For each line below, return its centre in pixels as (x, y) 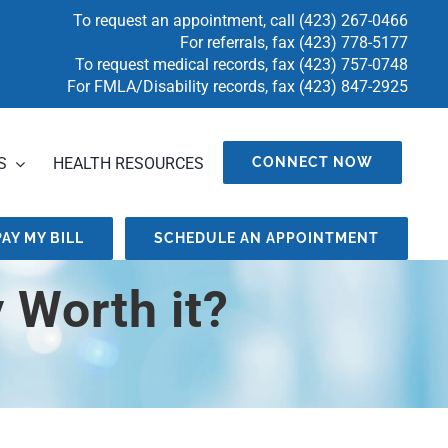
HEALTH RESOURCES (128, 163)
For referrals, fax (239, 42)
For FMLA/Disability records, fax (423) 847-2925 (237, 86)
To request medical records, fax (186, 64)
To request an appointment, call (185, 20)
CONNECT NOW (312, 162)
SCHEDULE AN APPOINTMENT (266, 238)
